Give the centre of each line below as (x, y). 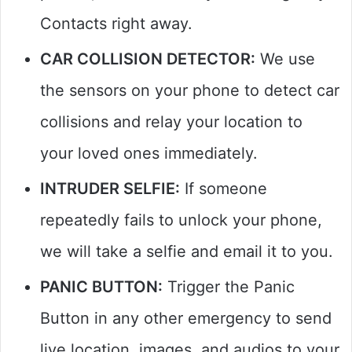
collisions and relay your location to (171, 121)
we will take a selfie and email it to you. (187, 251)
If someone (224, 188)
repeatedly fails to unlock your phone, (181, 220)
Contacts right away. (116, 23)
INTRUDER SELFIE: (110, 188)
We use (285, 59)
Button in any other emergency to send (186, 318)
